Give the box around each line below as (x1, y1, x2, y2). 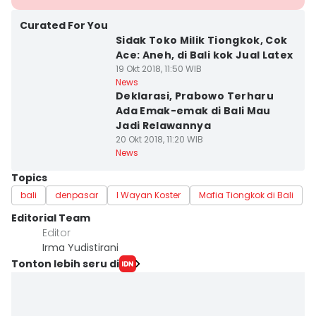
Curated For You (20, 18, 108, 32)
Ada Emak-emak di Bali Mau (115, 104, 271, 118)
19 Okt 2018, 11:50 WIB (115, 63, 202, 75)
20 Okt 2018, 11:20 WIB (115, 133, 203, 145)
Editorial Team (11, 211, 90, 225)
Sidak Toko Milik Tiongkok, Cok (115, 33, 288, 47)
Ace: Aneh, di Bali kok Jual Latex (115, 48, 293, 62)
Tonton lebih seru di (11, 256, 119, 271)
